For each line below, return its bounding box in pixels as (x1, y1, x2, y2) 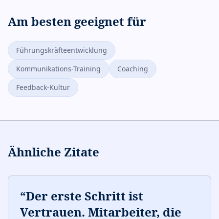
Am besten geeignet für (8, 13, 146, 29)
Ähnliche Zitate (8, 144, 99, 160)
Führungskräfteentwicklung (16, 45, 107, 55)
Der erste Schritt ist (26, 188, 143, 204)
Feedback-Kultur (16, 83, 70, 92)
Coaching (117, 64, 148, 73)
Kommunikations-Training (16, 64, 101, 73)
